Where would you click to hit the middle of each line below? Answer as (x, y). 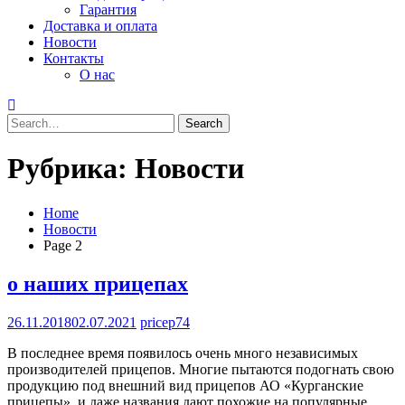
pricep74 (165, 322)
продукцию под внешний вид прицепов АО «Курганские (185, 385)
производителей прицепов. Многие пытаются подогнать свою (201, 369)
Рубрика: (71, 169)
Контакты (74, 58)
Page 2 (63, 245)
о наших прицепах (98, 283)
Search (26, 121)
